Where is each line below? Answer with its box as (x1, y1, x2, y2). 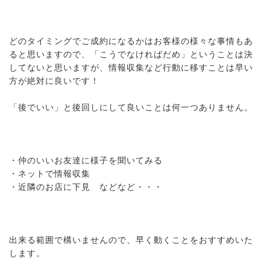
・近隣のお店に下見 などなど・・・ (9, 182, 163, 192)
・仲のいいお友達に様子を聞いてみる (9, 155, 163, 166)
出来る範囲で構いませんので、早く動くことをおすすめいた (9, 235, 253, 245)
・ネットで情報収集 (9, 169, 90, 179)
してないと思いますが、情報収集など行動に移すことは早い (9, 63, 253, 73)
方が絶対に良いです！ (9, 76, 99, 86)
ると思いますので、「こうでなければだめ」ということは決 (9, 49, 253, 60)
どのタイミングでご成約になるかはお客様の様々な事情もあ (9, 36, 253, 46)
